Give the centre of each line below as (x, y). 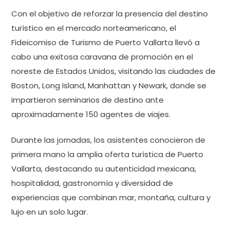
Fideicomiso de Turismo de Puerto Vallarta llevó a (106, 42)
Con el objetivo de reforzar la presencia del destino (110, 13)
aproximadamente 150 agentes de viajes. (91, 114)
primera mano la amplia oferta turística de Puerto (107, 154)
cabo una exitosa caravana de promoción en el (102, 56)
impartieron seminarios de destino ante (88, 100)
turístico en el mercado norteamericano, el (94, 28)
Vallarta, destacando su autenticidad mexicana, (104, 169)
